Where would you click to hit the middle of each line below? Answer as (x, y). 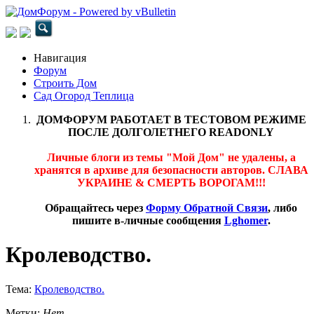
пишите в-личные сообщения (148, 220)
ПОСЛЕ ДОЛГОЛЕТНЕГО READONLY (171, 132)
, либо (282, 208)
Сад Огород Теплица (84, 96)
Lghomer (246, 220)
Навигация (60, 58)
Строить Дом (65, 83)
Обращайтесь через (95, 208)
